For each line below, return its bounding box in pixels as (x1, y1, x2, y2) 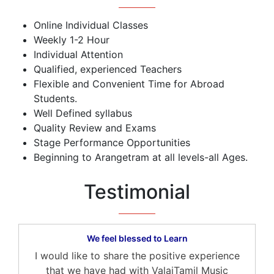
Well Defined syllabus (34, 107, 132, 119)
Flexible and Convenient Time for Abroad (34, 78, 224, 90)
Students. (34, 92, 77, 105)
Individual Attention (34, 48, 123, 61)
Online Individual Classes (34, 19, 148, 31)
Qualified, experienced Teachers (34, 63, 182, 75)
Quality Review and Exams (34, 122, 156, 134)
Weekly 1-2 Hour (34, 34, 109, 46)
